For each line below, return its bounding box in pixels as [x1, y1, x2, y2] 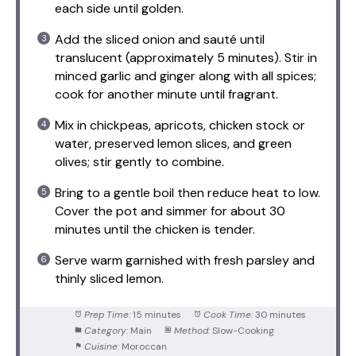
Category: [83, 323, 128, 337]
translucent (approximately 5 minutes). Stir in [55, 48, 317, 66]
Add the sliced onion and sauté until [55, 30, 265, 48]
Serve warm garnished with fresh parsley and [55, 251, 315, 269]
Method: [173, 323, 210, 337]
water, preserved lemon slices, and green [55, 134, 292, 152]
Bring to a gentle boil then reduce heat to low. [55, 184, 320, 201]
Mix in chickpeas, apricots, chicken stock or [55, 116, 305, 133]
